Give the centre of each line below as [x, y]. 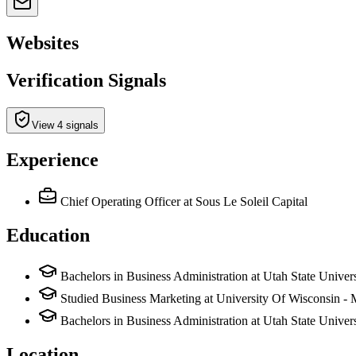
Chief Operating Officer [120, 201]
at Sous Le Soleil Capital [246, 201]
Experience [52, 159]
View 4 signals [65, 125]
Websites [43, 43]
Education [48, 235]
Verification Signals [86, 80]
